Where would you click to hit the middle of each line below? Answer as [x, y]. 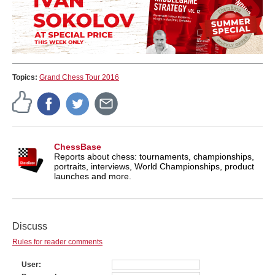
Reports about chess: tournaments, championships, [154, 156]
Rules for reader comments [57, 242]
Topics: [26, 77]
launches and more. [93, 176]
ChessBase [78, 146]
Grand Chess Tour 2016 [79, 77]
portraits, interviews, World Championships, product [154, 166]
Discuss [30, 226]
